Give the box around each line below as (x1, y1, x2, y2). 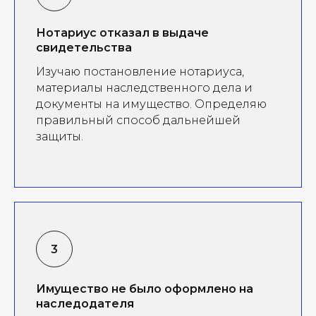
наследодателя (36, 296, 134, 310)
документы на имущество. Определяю (36, 97, 267, 111)
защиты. (36, 129, 83, 143)
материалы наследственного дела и (36, 80, 253, 95)
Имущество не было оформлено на (36, 281, 253, 296)
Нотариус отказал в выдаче (36, 25, 209, 39)
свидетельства (36, 40, 132, 54)
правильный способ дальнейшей (36, 113, 241, 127)
